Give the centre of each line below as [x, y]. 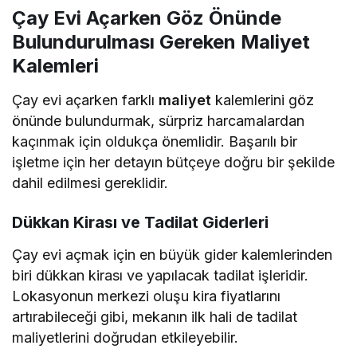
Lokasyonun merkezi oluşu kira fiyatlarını [147, 296]
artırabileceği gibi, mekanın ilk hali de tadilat [155, 317]
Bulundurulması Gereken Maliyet [161, 42]
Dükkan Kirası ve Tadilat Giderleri [140, 223]
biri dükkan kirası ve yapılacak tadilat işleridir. [161, 276]
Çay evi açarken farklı [86, 100]
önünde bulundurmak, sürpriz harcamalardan [159, 121]
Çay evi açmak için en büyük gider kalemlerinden [173, 255]
